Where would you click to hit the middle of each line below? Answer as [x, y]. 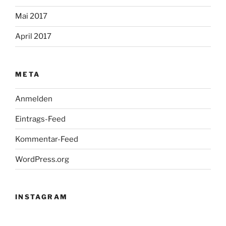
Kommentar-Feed [47, 139]
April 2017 [33, 37]
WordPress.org [42, 159]
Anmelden [34, 99]
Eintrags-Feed [40, 119]
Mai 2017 [31, 16]
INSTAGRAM [42, 197]
